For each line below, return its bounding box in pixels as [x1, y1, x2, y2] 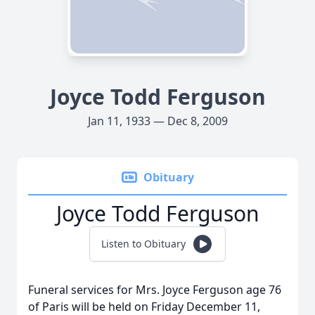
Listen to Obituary [101, 237, 186, 250]
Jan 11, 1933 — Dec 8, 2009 [87, 113, 228, 129]
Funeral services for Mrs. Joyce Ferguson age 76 [28, 282, 281, 297]
